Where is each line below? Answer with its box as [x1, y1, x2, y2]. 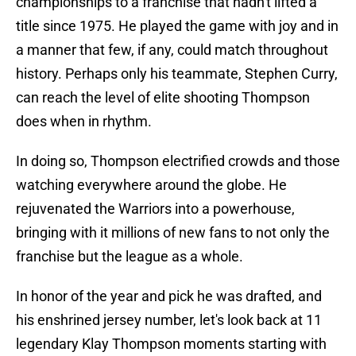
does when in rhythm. [16, 113, 152, 130]
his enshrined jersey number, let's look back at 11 [16, 311, 322, 329]
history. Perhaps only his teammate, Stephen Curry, [16, 65, 338, 83]
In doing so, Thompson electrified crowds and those [16, 153, 340, 170]
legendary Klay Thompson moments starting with [16, 335, 327, 353]
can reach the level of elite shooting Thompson [16, 89, 310, 106]
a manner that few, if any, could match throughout [16, 41, 328, 59]
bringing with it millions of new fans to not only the [16, 224, 330, 242]
